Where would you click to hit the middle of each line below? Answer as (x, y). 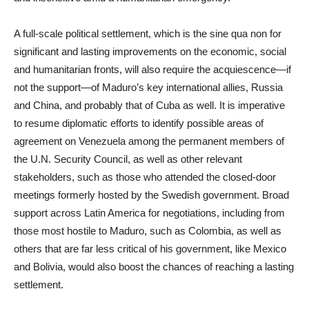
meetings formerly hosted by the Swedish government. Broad (151, 195)
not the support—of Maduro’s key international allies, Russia (148, 87)
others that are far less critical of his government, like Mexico (150, 249)
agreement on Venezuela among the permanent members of (149, 141)
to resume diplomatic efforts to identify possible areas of (139, 123)
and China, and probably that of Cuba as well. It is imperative (149, 105)
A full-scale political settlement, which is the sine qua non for (148, 33)
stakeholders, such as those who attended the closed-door (145, 177)
